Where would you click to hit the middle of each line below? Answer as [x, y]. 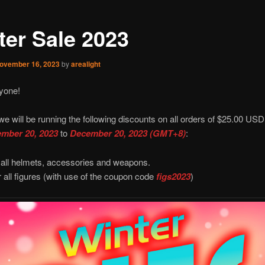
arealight [85, 64]
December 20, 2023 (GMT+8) [127, 133]
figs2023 [173, 176]
